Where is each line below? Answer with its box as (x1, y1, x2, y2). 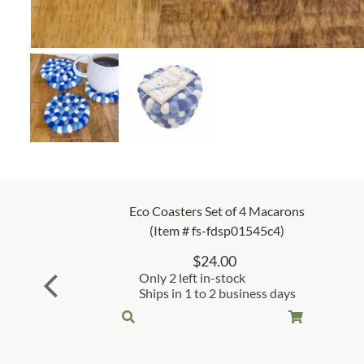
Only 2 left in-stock (138, 270, 245, 286)
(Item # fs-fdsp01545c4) (149, 223, 284, 239)
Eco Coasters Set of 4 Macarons (129, 203, 305, 219)
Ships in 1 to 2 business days (138, 285, 296, 301)
